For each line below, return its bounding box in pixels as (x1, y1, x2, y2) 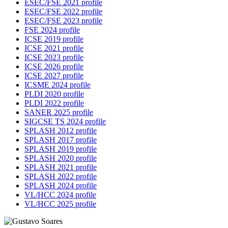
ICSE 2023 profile (24, 53, 83, 62)
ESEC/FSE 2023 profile (24, 16, 102, 25)
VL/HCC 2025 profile (24, 199, 96, 209)
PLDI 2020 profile (24, 90, 84, 99)
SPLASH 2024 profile (24, 181, 97, 190)
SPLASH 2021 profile (24, 163, 97, 172)
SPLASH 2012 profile (24, 126, 97, 135)
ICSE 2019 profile (24, 35, 83, 44)
